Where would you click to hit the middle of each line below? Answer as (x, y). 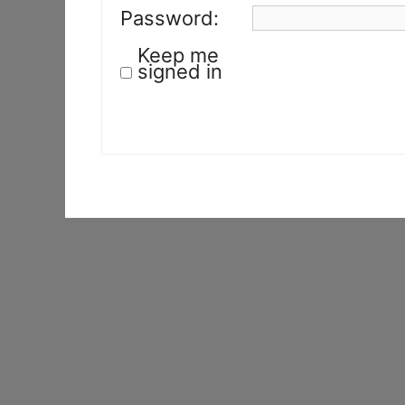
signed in (180, 71)
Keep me (178, 55)
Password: (170, 18)
